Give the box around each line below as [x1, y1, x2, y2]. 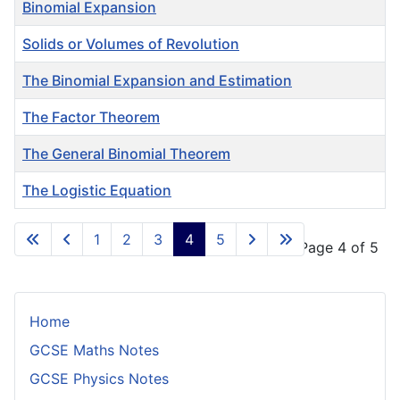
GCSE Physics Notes [29, 369, 169, 387]
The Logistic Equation [22, 180, 171, 199]
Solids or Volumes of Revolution [22, 34, 239, 53]
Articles [13, 209, 65, 228]
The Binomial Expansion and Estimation [22, 71, 292, 89]
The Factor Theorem [22, 107, 160, 126]
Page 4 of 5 [299, 237, 379, 256]
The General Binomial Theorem [22, 144, 230, 162]
